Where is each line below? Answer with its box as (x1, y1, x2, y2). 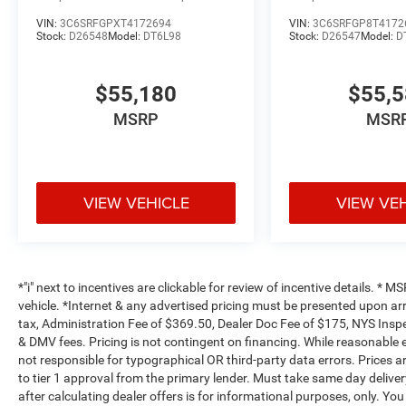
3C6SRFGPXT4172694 (60, 16, 171, 30)
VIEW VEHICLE (82, 190, 189, 214)
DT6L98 (143, 29, 181, 43)
